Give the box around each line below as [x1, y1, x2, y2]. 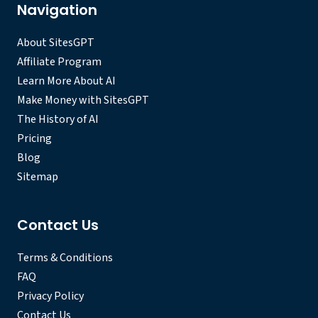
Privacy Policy [17, 288, 84, 305]
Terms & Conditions [17, 250, 113, 266]
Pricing [17, 131, 52, 147]
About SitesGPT [17, 35, 94, 51]
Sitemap [17, 169, 58, 185]
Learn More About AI [17, 73, 116, 89]
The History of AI [17, 111, 99, 128]
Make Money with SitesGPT [17, 92, 149, 109]
